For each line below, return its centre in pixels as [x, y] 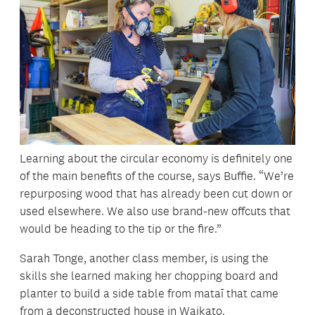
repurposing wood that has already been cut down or [156, 193]
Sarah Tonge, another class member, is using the [144, 258]
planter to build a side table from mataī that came [149, 293]
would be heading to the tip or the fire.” [121, 228]
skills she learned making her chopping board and [149, 275]
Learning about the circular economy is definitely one [156, 158]
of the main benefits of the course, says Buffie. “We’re [157, 175]
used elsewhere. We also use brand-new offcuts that [155, 211]
